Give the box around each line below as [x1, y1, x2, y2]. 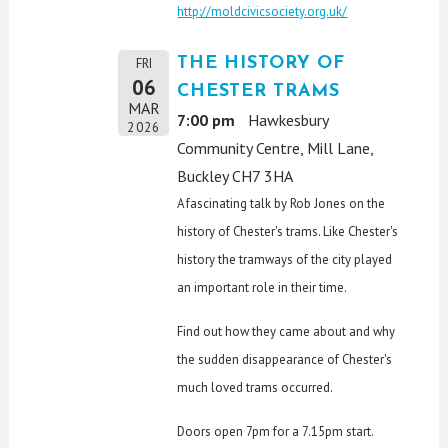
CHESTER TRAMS [177, 81, 340, 101]
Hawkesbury [248, 109, 329, 130]
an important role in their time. [177, 278, 348, 296]
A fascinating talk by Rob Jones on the [177, 194, 386, 212]
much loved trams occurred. [177, 378, 334, 396]
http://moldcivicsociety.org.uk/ [177, 2, 348, 20]
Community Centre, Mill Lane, [177, 137, 374, 158]
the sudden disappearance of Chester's [177, 350, 393, 368]
